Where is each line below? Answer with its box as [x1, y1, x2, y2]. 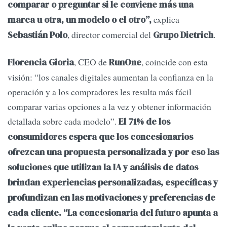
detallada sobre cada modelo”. [8, 115, 119, 128]
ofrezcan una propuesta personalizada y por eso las [8, 146, 219, 159]
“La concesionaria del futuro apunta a [63, 207, 218, 219]
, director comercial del [67, 28, 153, 41]
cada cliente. [8, 207, 61, 219]
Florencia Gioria [8, 56, 74, 69]
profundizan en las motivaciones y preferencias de [8, 192, 215, 204]
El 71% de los [119, 116, 170, 128]
